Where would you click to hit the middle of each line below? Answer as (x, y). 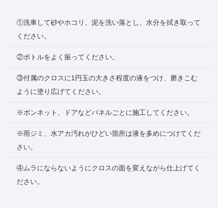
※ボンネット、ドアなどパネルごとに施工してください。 (105, 113)
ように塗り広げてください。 (61, 92)
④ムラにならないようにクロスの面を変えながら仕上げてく (109, 168)
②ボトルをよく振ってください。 (68, 57)
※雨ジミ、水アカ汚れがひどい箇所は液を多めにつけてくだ (109, 134)
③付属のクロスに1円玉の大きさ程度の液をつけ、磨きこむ (107, 78)
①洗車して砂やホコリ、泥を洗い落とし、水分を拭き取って (109, 23)
